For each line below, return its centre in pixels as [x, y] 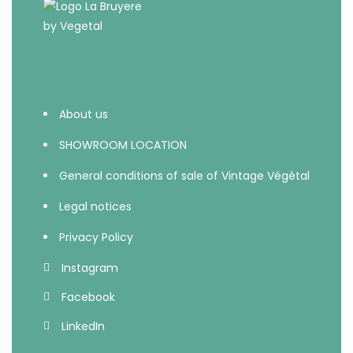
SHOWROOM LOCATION [123, 145]
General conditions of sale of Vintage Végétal [184, 176]
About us [84, 114]
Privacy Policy [96, 237]
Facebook [88, 297]
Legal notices [95, 206]
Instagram [89, 268]
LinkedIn [83, 326]
